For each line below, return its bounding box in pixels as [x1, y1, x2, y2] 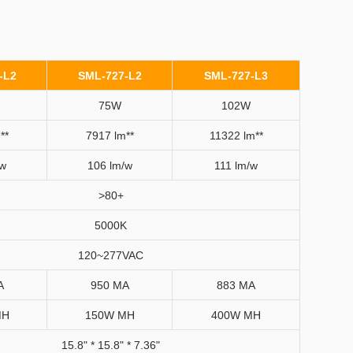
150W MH [84, 309, 135, 321]
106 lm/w [87, 159, 132, 172]
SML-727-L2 [77, 69, 142, 82]
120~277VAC [78, 249, 143, 262]
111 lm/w [214, 159, 258, 172]
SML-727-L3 [204, 69, 268, 82]
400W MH [211, 309, 261, 321]
